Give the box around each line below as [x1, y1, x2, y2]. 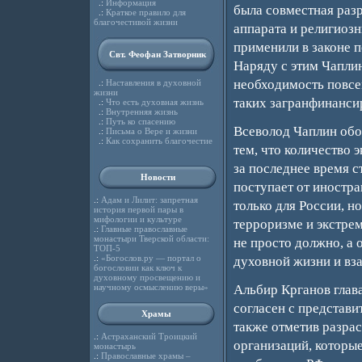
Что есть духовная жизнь [105, 97, 204, 107]
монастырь [93, 341, 136, 351]
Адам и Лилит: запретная [100, 195, 198, 204]
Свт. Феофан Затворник [109, 49, 206, 59]
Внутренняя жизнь [105, 107, 178, 116]
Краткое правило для [105, 7, 186, 17]
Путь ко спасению [105, 116, 175, 126]
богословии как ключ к [93, 263, 182, 272]
